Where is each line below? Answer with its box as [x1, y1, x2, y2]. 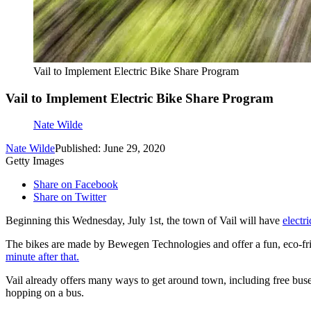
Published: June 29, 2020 [55, 142, 165, 155]
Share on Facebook [33, 178, 118, 191]
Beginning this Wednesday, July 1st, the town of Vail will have [6, 215, 283, 227]
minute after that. [6, 251, 79, 263]
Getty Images [6, 155, 64, 167]
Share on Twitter [33, 191, 106, 203]
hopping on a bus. [6, 287, 84, 299]
